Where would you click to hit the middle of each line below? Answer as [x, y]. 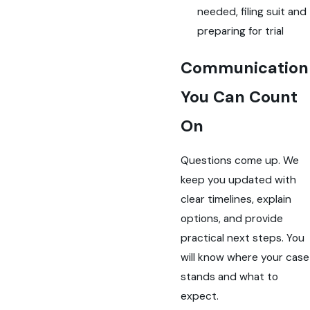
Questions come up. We [240, 161]
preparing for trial [240, 31]
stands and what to [230, 277]
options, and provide [232, 219]
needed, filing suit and [252, 12]
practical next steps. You [243, 238]
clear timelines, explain [236, 200]
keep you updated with [239, 180]
